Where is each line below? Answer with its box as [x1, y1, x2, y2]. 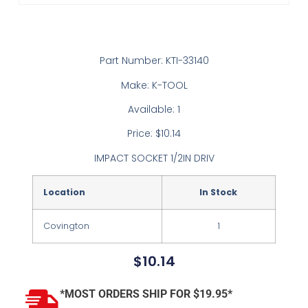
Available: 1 [128, 102, 180, 117]
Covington [43, 220, 89, 232]
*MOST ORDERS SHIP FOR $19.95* [59, 287, 232, 300]
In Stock [199, 186, 238, 199]
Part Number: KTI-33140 [99, 54, 209, 68]
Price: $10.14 [127, 126, 181, 141]
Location [43, 186, 85, 199]
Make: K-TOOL [120, 78, 188, 92]
